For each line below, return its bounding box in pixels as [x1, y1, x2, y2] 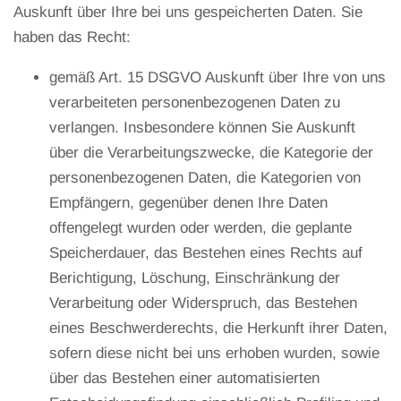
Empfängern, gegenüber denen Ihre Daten [49, 193, 328, 211]
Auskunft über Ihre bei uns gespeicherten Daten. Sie [13, 3, 363, 21]
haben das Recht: [13, 28, 131, 46]
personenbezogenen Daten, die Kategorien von [49, 168, 361, 186]
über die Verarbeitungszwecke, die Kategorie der [49, 143, 373, 161]
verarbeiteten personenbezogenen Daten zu [49, 93, 340, 111]
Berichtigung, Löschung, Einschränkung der [49, 269, 340, 286]
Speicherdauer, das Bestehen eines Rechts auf [49, 243, 363, 261]
